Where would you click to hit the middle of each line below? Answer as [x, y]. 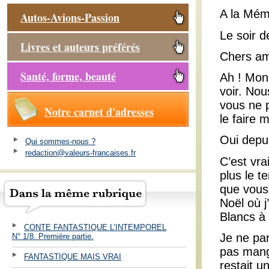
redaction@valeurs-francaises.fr [80, 153]
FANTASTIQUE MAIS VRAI [73, 256]
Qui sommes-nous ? [60, 141]
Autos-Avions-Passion [70, 17]
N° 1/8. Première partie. [53, 236]
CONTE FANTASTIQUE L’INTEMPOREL [95, 227]
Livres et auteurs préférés [80, 47]
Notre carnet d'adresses [99, 112]
